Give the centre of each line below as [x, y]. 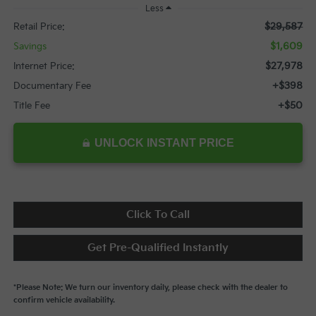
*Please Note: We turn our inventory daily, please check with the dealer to [150, 288]
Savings [30, 47]
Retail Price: [39, 27]
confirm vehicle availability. [64, 300]
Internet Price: [44, 67]
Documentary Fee [52, 86]
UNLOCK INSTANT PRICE [164, 143]
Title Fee [31, 106]
